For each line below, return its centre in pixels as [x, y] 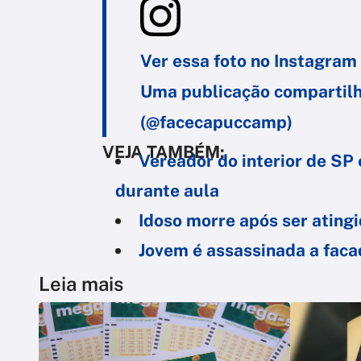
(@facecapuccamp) [216, 122]
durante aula [167, 190]
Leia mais [81, 283]
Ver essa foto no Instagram [249, 60]
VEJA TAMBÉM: [164, 151]
